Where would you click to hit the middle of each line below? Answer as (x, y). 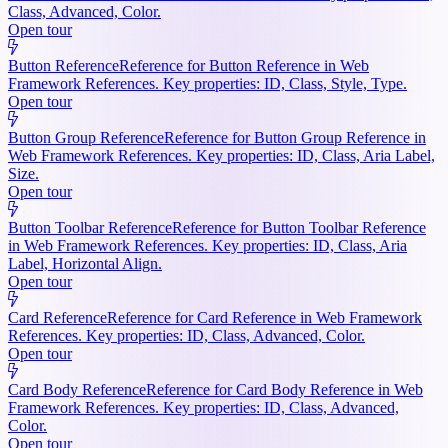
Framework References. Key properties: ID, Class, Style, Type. (207, 83)
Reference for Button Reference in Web (244, 65)
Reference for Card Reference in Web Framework (264, 317)
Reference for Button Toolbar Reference (299, 227)
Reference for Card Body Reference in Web (284, 389)
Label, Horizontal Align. (85, 263)
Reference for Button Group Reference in (295, 137)
